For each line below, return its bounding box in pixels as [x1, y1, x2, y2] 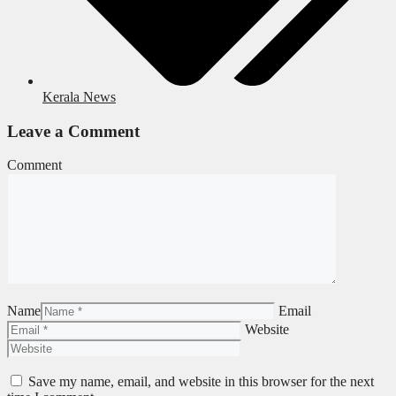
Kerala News [42, 88, 116, 104]
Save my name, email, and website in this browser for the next [28, 374, 374, 390]
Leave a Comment [7, 121, 140, 141]
